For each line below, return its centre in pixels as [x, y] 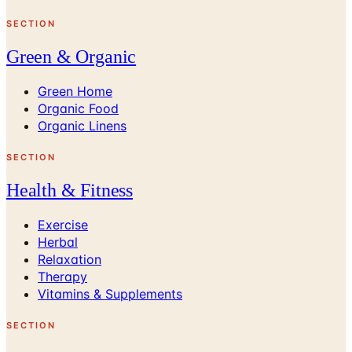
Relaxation [70, 259]
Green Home [75, 92]
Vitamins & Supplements [110, 294]
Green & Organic [71, 57]
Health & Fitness [70, 191]
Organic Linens [82, 126]
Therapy [62, 277]
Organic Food [78, 109]
